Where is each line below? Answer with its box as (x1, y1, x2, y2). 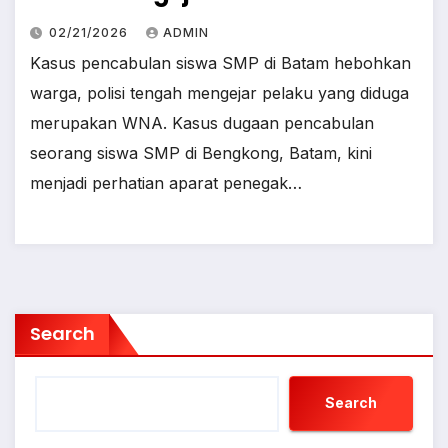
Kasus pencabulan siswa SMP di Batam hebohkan (30, 52, 411, 73)
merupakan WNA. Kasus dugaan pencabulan (30, 112, 374, 133)
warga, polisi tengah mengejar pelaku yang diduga (30, 82, 409, 103)
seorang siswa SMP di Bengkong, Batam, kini (30, 142, 372, 163)
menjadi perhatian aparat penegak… (30, 172, 302, 193)
